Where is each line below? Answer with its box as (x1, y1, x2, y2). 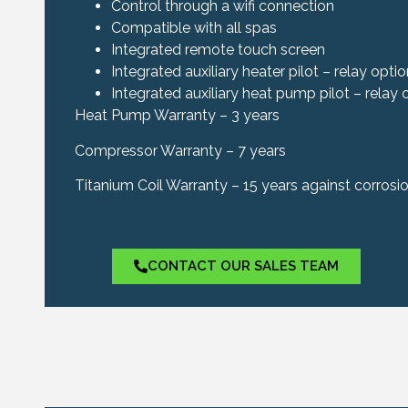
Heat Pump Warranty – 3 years (74, 107, 280, 125)
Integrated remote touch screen (110, 41, 325, 59)
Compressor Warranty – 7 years (74, 141, 286, 159)
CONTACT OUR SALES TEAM (147, 258, 339, 275)
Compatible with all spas (110, 19, 277, 37)
